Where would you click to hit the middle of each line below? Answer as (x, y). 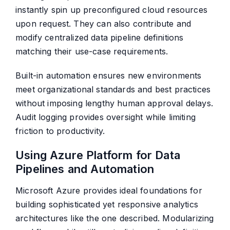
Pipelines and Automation (85, 169)
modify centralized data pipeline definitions (100, 38)
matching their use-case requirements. (92, 52)
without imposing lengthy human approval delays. (114, 103)
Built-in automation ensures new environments (109, 76)
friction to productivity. (60, 131)
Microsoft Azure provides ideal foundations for (109, 191)
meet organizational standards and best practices (113, 90)
